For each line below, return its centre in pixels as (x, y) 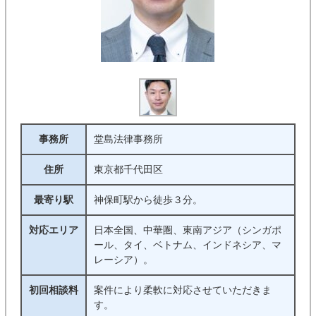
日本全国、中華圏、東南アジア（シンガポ (187, 230)
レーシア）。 (123, 260)
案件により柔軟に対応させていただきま (182, 290)
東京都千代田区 (128, 169)
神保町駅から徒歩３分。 (148, 200)
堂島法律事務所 (128, 139)
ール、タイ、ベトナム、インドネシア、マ (187, 245)
